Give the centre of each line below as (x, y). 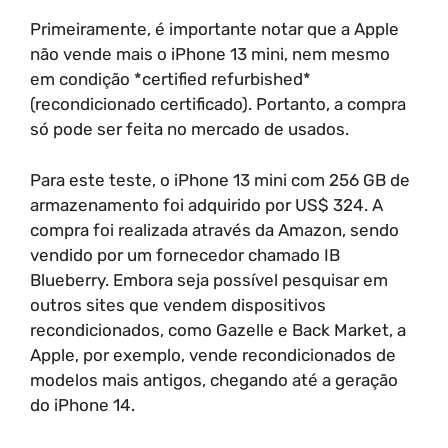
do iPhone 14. (82, 404)
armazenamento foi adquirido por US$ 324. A (206, 204)
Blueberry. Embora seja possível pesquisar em (209, 279)
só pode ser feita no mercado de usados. (189, 129)
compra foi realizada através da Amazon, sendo (214, 229)
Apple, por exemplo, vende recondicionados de (213, 354)
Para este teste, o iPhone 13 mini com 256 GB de (220, 179)
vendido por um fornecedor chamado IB (185, 254)
